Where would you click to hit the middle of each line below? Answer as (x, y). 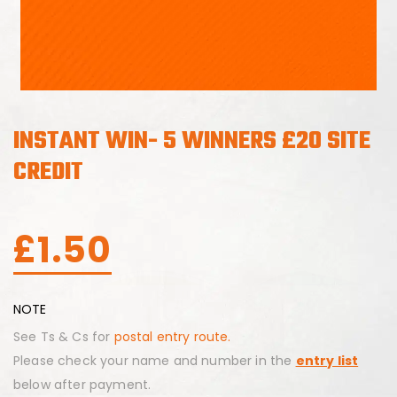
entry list (327, 361)
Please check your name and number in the (155, 361)
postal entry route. (172, 337)
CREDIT (48, 172)
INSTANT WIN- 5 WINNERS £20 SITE (192, 141)
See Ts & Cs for (64, 337)
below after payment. (82, 385)
